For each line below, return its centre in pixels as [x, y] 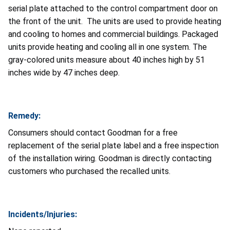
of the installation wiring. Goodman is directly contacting [110, 158]
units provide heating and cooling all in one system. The [108, 47]
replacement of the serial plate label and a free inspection [113, 145]
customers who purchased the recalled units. [89, 171]
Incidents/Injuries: [43, 214]
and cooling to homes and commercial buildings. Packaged [113, 34]
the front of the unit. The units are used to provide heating [115, 21]
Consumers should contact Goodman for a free [93, 132]
